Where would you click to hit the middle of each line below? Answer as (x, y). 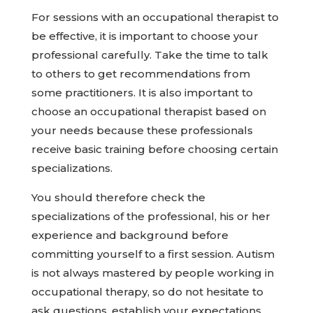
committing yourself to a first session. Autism (153, 254)
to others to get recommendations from (140, 74)
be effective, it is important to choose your (145, 36)
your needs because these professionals (142, 130)
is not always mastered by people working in (152, 273)
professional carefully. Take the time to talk (150, 55)
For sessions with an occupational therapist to (155, 17)
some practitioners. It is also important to (142, 93)
